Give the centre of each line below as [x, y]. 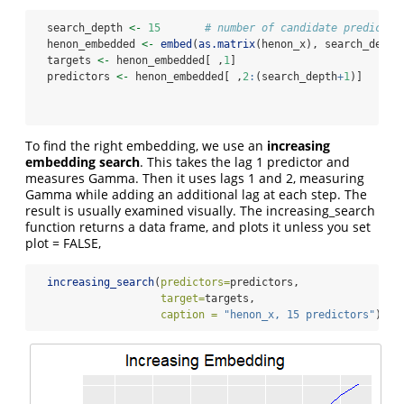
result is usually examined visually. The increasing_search [200, 211]
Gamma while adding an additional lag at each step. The [196, 195]
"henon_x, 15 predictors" [299, 315]
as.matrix [227, 45]
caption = [189, 315]
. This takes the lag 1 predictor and [245, 162]
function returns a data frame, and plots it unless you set [198, 227]
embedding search [83, 162]
